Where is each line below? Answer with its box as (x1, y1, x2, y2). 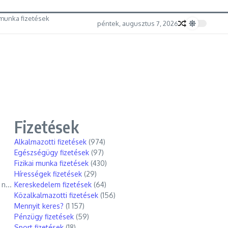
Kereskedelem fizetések (14, 180, 92, 189)
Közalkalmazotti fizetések (14, 191, 98, 199)
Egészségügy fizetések (14, 148, 89, 157)
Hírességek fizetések (14, 169, 82, 178)
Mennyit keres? (14, 202, 64, 210)
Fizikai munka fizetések (14, 159, 89, 167)
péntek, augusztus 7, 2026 (97, 19, 178, 27)
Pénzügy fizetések (14, 212, 74, 221)
